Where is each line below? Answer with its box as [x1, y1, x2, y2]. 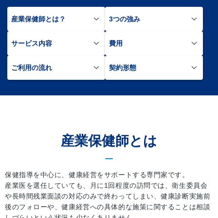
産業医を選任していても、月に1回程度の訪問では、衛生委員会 [5, 181, 208, 189]
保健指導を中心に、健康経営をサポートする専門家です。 [5, 170, 189, 179]
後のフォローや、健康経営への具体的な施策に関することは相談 [5, 202, 211, 211]
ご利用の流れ [11, 63, 52, 72]
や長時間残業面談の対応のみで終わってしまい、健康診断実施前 [5, 192, 211, 200]
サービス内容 [11, 39, 52, 47]
